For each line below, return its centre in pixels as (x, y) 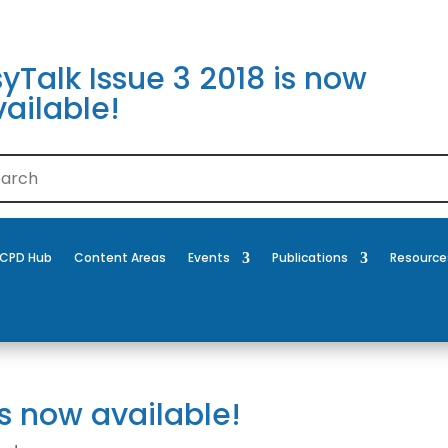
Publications (310, 257)
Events (209, 257)
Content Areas (120, 257)
